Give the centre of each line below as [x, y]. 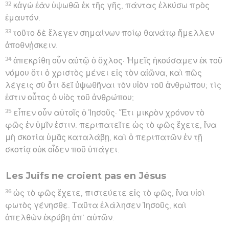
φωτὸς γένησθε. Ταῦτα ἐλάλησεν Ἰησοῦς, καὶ [96, 205]
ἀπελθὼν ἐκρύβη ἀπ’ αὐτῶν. [60, 217]
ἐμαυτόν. [23, 18]
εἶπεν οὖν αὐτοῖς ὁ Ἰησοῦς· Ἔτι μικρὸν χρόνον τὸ [109, 113]
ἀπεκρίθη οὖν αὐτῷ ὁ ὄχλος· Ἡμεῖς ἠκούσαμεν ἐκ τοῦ [118, 61]
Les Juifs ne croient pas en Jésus [86, 176]
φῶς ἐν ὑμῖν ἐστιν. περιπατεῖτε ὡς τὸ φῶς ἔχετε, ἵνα [111, 125]
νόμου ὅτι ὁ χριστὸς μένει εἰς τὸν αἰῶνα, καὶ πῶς [104, 73]
